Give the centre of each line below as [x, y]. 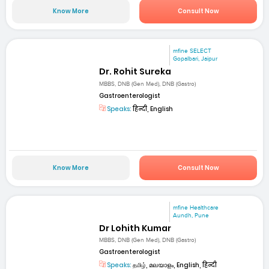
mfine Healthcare [196, 208]
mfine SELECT [192, 51]
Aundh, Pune [191, 216]
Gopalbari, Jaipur [195, 59]
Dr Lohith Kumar [135, 228]
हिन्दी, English [153, 109]
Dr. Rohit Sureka [135, 72]
